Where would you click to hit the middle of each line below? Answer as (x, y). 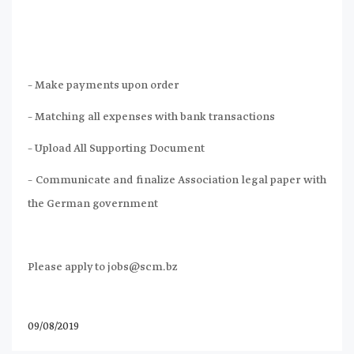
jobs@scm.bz (143, 267)
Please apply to (68, 267)
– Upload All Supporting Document (116, 148)
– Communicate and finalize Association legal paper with (177, 180)
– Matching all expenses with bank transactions (151, 117)
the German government (93, 203)
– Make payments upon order (103, 85)
